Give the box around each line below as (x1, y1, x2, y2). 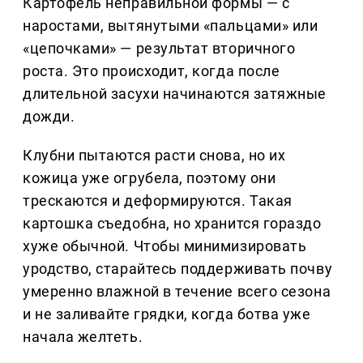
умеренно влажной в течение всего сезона (23, 282, 331, 300)
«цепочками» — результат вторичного (23, 39, 296, 57)
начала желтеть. (23, 327, 143, 345)
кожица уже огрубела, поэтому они (23, 169, 276, 186)
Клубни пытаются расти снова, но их (23, 146, 286, 164)
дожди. (23, 107, 75, 125)
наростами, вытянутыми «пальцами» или (23, 16, 318, 34)
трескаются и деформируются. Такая (23, 191, 293, 209)
